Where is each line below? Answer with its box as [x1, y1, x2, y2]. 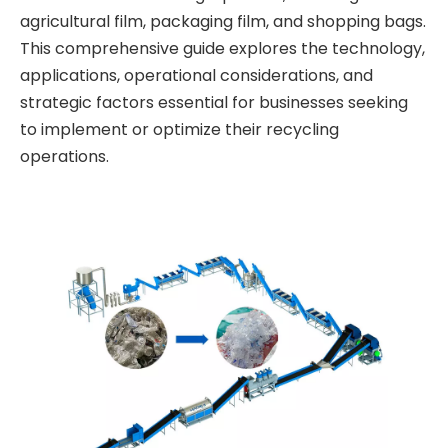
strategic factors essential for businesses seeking [20, 91, 408, 114]
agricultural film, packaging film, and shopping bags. [20, 10, 426, 33]
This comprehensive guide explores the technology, [20, 37, 425, 60]
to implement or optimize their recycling [20, 118, 339, 141]
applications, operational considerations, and [20, 64, 373, 87]
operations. [20, 145, 109, 168]
